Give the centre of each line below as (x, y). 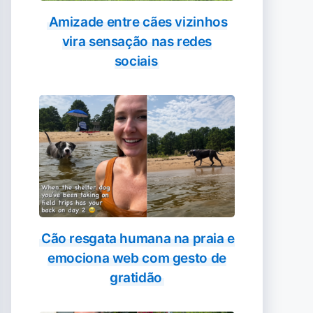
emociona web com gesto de (137, 258)
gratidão (136, 278)
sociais (136, 61)
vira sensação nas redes (137, 42)
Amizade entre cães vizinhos (138, 22)
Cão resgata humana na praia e (138, 239)
